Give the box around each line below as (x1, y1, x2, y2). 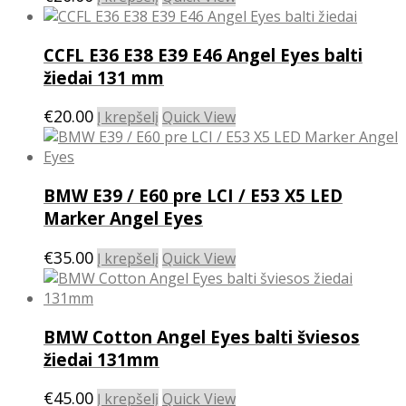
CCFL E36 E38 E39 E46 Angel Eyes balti (43, 43, 362, 66)
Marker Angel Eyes (43, 207, 203, 230)
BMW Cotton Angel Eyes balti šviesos (43, 324, 360, 348)
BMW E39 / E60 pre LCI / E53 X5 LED (43, 184, 343, 208)
